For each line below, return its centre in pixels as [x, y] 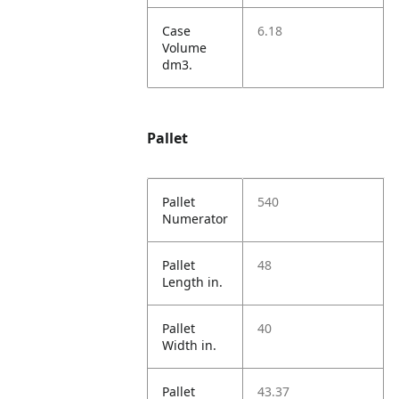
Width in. [190, 345]
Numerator [195, 219]
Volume [185, 48]
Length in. [193, 282]
